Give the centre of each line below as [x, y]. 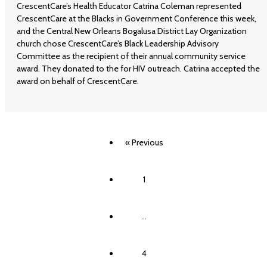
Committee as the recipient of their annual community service [131, 56]
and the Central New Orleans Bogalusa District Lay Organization [132, 31]
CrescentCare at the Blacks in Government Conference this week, [136, 19]
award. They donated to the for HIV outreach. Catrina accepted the [138, 69]
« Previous [144, 143]
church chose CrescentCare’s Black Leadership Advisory [118, 44]
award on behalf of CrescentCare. [78, 81]
